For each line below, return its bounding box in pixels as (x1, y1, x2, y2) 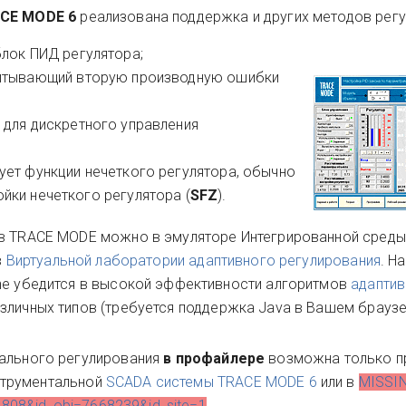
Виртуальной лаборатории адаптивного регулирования (5, 252, 381, 269)
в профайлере (163, 350, 266, 367)
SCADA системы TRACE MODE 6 (105, 373, 317, 391)
